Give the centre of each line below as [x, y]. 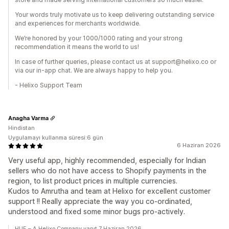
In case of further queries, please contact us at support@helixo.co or [116, 62]
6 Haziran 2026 [199, 145]
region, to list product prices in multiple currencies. [93, 181]
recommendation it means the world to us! [77, 47]
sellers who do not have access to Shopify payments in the [107, 171]
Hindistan [21, 128]
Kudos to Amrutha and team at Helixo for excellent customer [109, 191]
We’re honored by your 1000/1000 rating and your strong [99, 38]
